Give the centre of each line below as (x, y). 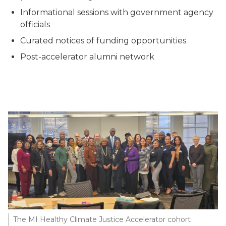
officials (35, 24)
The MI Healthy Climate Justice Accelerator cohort (102, 220)
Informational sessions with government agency (117, 12)
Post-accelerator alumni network (87, 57)
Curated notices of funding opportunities (103, 41)
